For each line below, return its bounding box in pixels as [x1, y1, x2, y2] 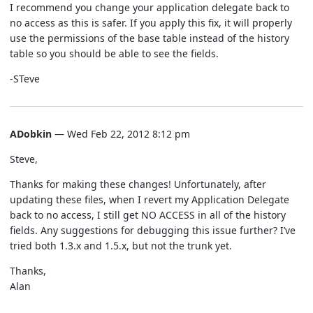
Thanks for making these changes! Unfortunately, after [10, 177, 266, 191]
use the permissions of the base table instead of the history [10, 31, 289, 45]
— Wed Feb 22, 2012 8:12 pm [52, 126, 190, 140]
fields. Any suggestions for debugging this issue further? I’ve [10, 223, 296, 237]
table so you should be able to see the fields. [10, 46, 219, 60]
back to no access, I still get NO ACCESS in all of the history [10, 208, 286, 221]
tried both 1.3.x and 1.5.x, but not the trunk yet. [10, 238, 232, 252]
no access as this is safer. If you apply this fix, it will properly [10, 15, 292, 29]
